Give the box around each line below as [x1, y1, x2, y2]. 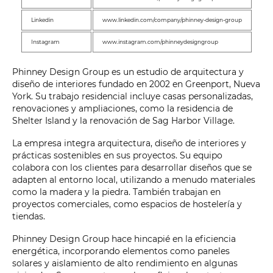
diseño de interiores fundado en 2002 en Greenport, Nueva [12, 79, 260, 90]
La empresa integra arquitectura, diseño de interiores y [12, 138, 246, 149]
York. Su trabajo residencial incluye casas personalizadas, [12, 91, 253, 102]
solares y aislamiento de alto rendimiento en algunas [12, 258, 238, 269]
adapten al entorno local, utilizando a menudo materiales [12, 174, 255, 186]
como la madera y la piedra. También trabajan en [12, 186, 221, 198]
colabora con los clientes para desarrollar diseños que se [12, 162, 252, 174]
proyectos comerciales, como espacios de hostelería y [12, 199, 242, 210]
